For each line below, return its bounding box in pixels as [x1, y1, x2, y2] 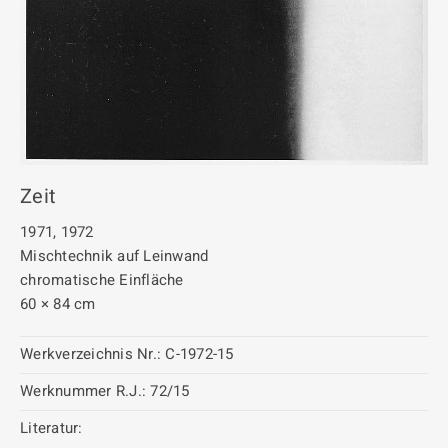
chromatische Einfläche [20, 268, 184, 291]
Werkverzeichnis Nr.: [20, 342, 161, 365]
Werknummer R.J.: [20, 379, 146, 402]
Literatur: [20, 416, 83, 439]
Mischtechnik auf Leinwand [20, 244, 209, 267]
